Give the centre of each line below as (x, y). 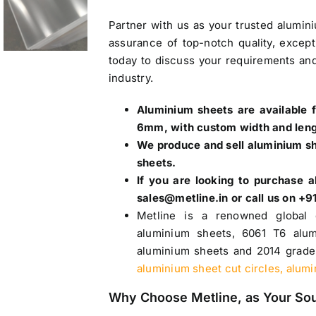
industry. (131, 78)
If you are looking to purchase (223, 180)
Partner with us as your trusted (193, 25)
